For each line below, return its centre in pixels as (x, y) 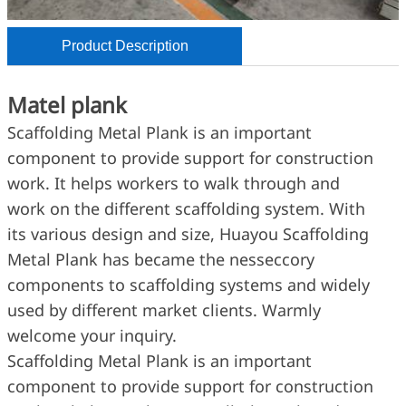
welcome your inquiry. (92, 335)
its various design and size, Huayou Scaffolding (188, 233)
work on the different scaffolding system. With (186, 208)
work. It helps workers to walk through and (174, 183)
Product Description (125, 46)
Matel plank (67, 104)
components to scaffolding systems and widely (188, 284)
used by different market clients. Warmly (164, 309)
